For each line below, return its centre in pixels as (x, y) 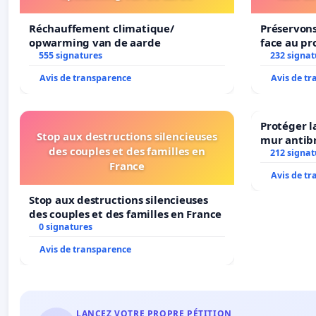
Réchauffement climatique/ (102, 29)
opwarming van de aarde (95, 43)
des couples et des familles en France (126, 214)
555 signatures (70, 56)
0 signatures (65, 227)
